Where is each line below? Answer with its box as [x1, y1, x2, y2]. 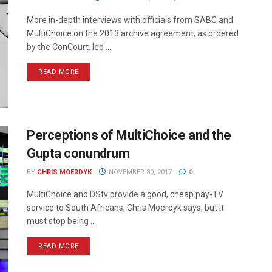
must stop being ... [27, 216, 96, 226]
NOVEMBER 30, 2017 [106, 168, 172, 177]
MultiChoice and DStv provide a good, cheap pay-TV [27, 189, 223, 200]
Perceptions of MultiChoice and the [27, 127, 232, 143]
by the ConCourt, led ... [27, 42, 111, 52]
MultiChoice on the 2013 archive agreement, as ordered [27, 29, 239, 38]
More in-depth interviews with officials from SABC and [27, 15, 233, 25]
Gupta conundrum [27, 146, 130, 161]
